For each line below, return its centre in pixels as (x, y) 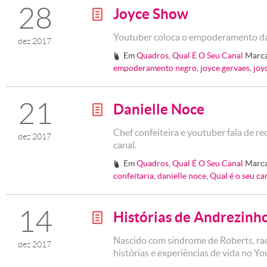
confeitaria (133, 176)
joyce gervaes (225, 68)
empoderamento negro (155, 68)
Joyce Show (151, 14)
